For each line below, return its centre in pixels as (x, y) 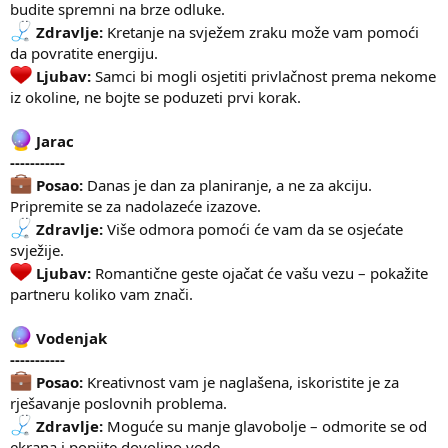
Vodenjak (71, 337)
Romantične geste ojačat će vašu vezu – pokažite (259, 272)
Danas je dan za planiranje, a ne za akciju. (227, 184)
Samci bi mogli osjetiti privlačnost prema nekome (263, 75)
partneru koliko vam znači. (101, 293)
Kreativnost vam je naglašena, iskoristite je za (241, 381)
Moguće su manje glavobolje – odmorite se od (265, 425)
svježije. (37, 249)
